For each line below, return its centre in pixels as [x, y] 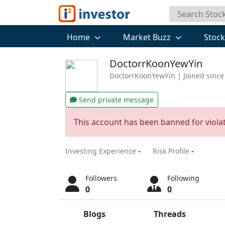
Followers [101, 178]
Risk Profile [171, 151]
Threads [170, 214]
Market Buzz [148, 37]
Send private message [115, 100]
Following [183, 178]
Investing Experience [101, 151]
